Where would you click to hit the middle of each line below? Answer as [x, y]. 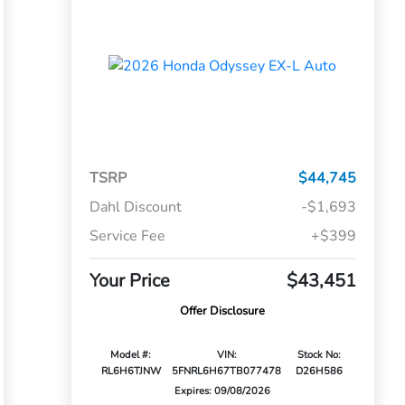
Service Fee [127, 236]
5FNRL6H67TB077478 [227, 372]
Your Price [129, 281]
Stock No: [319, 355]
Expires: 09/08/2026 [223, 391]
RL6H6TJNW [131, 372]
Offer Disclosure [223, 311]
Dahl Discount [135, 207]
